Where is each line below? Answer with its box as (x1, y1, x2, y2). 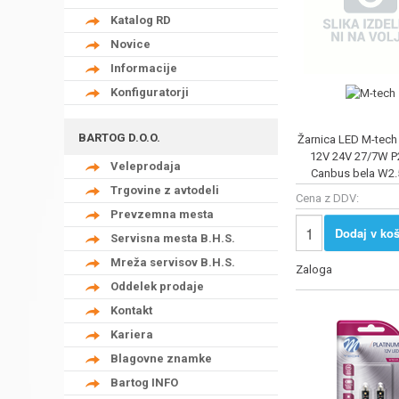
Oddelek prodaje (110, 279, 204, 293)
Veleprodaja (110, 159, 181, 173)
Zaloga (296, 262, 332, 276)
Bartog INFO (110, 375, 178, 389)
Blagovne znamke (110, 351, 212, 365)
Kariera (110, 327, 153, 341)
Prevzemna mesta (110, 207, 214, 221)
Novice (110, 37, 151, 51)
